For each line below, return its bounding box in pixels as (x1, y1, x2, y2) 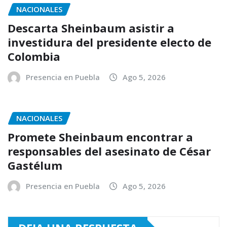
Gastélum (8, 157, 62, 173)
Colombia (8, 49, 60, 64)
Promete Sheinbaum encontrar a (8, 129, 193, 144)
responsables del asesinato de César (8, 143, 211, 159)
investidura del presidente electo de (8, 34, 211, 50)
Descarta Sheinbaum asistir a (8, 20, 174, 36)
